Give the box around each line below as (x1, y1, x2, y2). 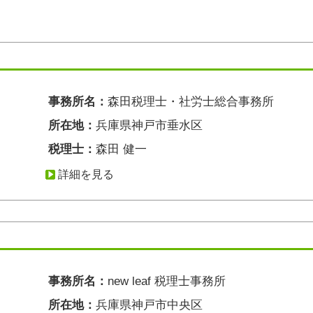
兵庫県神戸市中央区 (96, 298, 203, 312)
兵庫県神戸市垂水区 (96, 119, 203, 132)
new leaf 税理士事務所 (108, 275, 226, 288)
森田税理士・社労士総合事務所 (108, 95, 274, 108)
